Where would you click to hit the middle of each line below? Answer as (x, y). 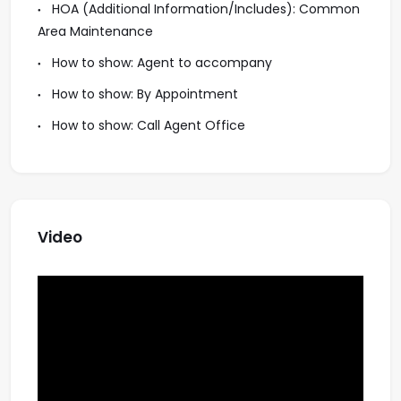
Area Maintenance (95, 31)
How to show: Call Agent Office (147, 125)
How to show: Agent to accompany (160, 63)
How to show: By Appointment (143, 94)
